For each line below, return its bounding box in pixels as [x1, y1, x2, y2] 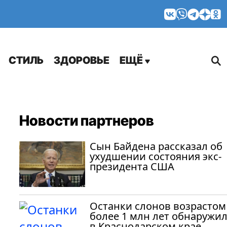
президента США [90, 160, 174, 173]
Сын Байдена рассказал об [90, 139, 222, 153]
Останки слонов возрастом [90, 199, 226, 213]
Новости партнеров [19, 112, 154, 129]
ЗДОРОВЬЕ [54, 54, 109, 66]
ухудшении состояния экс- [90, 149, 221, 163]
